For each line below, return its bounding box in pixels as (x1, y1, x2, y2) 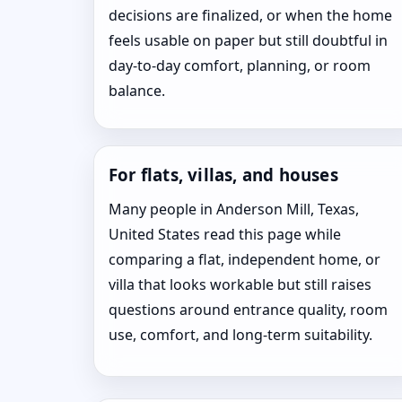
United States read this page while (109, 224, 341, 244)
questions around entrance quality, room (109, 300, 388, 319)
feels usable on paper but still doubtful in (109, 31, 388, 50)
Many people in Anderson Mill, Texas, (109, 199, 359, 219)
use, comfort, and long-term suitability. (109, 325, 372, 345)
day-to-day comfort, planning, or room (109, 56, 371, 75)
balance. (109, 81, 165, 100)
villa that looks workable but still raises (109, 275, 371, 294)
